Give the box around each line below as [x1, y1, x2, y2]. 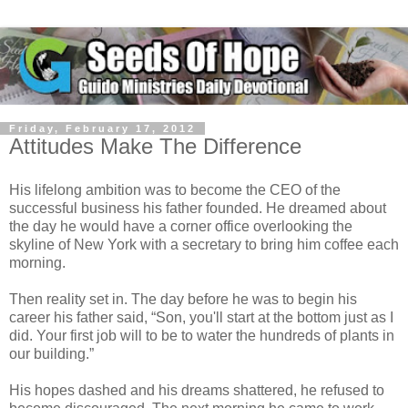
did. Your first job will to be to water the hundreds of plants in [9, 327, 394, 343]
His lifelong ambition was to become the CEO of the [9, 181, 341, 198]
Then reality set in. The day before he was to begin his [9, 291, 357, 307]
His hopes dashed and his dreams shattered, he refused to [9, 382, 384, 398]
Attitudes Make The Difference [9, 134, 301, 159]
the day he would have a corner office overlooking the [9, 218, 352, 234]
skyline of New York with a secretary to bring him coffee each [9, 236, 399, 252]
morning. [9, 254, 66, 270]
